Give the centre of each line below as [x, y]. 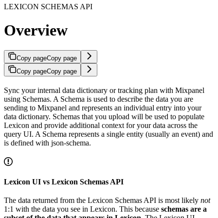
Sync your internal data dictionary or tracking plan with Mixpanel [104, 90]
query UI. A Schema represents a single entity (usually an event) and [109, 134]
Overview [36, 30]
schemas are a [184, 209]
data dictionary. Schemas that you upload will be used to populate [104, 116]
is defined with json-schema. [47, 143]
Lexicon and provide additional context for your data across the [101, 125]
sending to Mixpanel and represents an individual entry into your [103, 108]
